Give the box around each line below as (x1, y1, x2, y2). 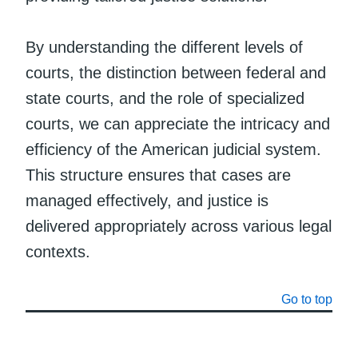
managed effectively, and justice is (26, 191, 268, 209)
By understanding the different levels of (26, 38, 303, 56)
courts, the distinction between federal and (26, 63, 326, 82)
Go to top (281, 292, 332, 306)
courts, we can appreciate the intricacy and (26, 114, 330, 133)
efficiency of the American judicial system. (26, 140, 321, 158)
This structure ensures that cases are (26, 165, 291, 184)
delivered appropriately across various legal (26, 217, 332, 235)
